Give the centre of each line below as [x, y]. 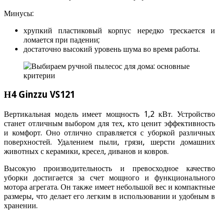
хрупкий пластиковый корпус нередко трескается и [119, 31]
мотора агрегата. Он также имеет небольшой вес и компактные [109, 187]
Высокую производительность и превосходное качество [109, 168]
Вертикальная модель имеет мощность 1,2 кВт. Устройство [109, 114]
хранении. [21, 205]
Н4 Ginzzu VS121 [39, 94]
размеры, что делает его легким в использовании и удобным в [109, 196]
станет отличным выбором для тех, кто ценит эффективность [109, 123]
